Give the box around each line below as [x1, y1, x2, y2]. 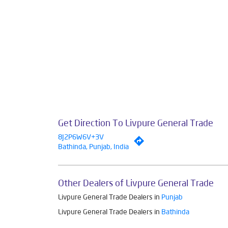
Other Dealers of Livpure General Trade [58, 177, 214, 189]
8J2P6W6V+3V [58, 132, 104, 142]
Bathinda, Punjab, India [58, 142, 129, 152]
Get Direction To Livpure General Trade [58, 117, 213, 129]
